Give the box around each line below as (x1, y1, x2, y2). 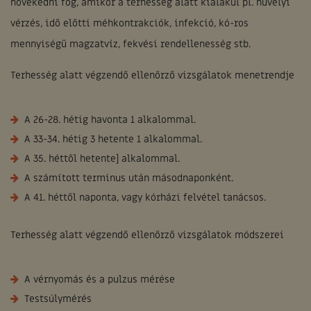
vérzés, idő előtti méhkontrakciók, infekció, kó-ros (10, 17, 249, 30)
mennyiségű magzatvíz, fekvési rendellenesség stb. (10, 37, 251, 51)
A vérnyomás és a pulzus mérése (24, 273, 175, 286)
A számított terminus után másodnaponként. (24, 171, 233, 185)
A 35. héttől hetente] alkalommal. (24, 152, 180, 165)
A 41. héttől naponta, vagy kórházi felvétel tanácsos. (24, 191, 266, 204)
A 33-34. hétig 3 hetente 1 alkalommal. (24, 133, 202, 146)
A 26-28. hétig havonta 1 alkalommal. (24, 113, 196, 126)
